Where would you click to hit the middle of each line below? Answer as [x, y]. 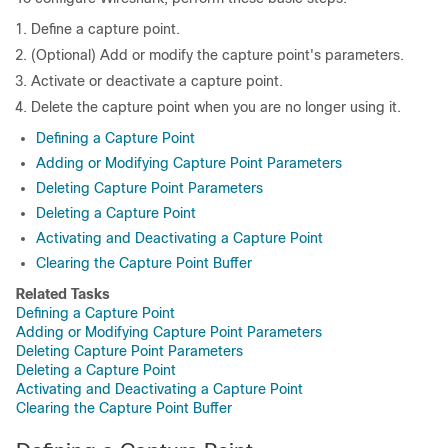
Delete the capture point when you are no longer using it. [216, 107]
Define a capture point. [105, 29]
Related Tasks [63, 294]
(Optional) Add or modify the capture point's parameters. [217, 55]
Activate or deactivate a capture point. [157, 81]
